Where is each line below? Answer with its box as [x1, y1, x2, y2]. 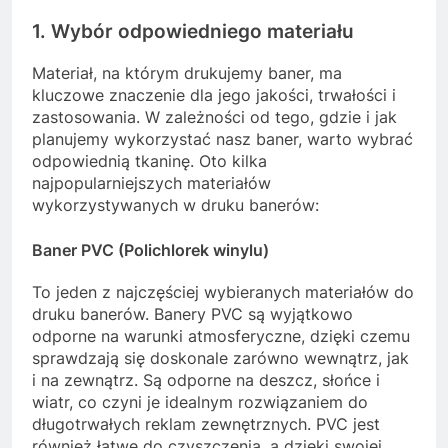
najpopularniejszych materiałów [32, 172, 271, 193]
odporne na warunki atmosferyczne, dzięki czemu [32, 326, 410, 347]
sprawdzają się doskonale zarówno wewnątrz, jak [32, 348, 409, 369]
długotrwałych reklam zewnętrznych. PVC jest [32, 414, 380, 435]
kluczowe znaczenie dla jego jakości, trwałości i [32, 84, 396, 105]
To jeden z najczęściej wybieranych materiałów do [32, 282, 414, 303]
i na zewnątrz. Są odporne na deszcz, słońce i [32, 370, 380, 391]
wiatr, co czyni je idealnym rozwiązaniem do [32, 392, 368, 413]
